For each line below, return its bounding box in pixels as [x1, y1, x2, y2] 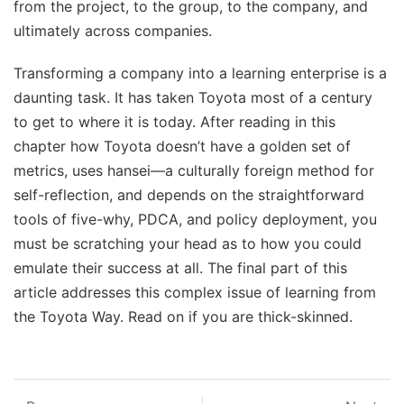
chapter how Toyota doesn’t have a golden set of [14, 137, 351, 155]
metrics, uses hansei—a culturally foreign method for [14, 161, 374, 179]
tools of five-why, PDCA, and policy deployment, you [14, 210, 377, 228]
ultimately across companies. [14, 22, 212, 40]
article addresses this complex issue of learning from [14, 283, 376, 301]
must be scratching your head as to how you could [14, 234, 362, 252]
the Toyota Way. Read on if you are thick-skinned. [14, 308, 353, 326]
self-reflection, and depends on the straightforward [14, 186, 364, 204]
